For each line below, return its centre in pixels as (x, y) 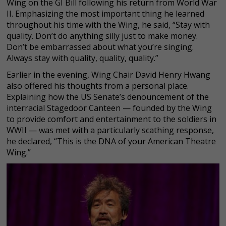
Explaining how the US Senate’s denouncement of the (108, 97)
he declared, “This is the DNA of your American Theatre (111, 141)
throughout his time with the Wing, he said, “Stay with (108, 25)
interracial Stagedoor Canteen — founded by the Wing (109, 108)
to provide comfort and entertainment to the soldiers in (111, 119)
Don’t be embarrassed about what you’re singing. (100, 47)
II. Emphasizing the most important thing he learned (105, 14)
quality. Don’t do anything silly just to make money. (103, 36)
